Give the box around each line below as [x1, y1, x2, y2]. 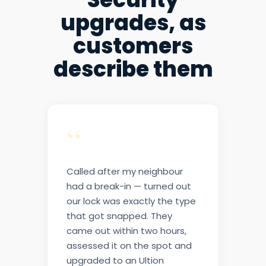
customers [73, 31, 193, 62]
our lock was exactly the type [66, 195, 196, 208]
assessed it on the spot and [66, 239, 192, 252]
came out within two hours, [66, 224, 186, 237]
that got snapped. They [66, 210, 172, 223]
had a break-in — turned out [66, 180, 191, 193]
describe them [53, 54, 213, 85]
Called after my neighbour [66, 165, 183, 178]
